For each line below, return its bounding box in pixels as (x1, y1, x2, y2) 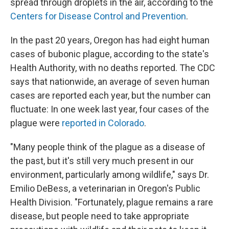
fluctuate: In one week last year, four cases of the (10, 104, 209, 115)
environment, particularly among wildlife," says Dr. (10, 169, 209, 180)
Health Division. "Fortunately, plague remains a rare (10, 197, 213, 208)
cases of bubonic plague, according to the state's (10, 49, 209, 60)
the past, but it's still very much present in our (10, 155, 194, 167)
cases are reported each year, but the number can (10, 90, 211, 101)
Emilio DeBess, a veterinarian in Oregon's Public (10, 183, 200, 194)
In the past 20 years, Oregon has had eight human (10, 35, 210, 46)
